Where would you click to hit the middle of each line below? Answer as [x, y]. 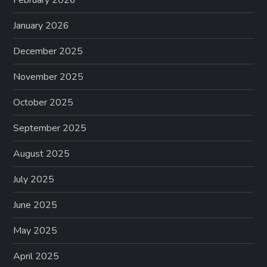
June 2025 [35, 205]
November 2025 [49, 77]
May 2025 [35, 231]
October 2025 [44, 103]
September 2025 [50, 128]
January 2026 [41, 26]
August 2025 [42, 154]
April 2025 [36, 257]
